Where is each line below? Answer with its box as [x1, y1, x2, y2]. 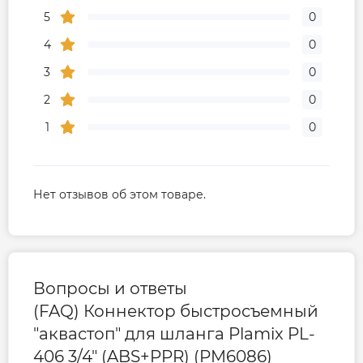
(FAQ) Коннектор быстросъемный [33, 301, 318, 322]
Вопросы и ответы [33, 279, 187, 299]
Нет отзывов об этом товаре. [33, 187, 206, 203]
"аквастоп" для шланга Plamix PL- [33, 324, 315, 344]
